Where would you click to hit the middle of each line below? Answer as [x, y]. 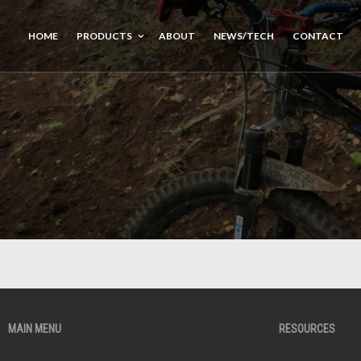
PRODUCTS [104, 36]
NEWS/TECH [244, 36]
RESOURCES [307, 329]
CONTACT [318, 36]
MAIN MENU [35, 329]
